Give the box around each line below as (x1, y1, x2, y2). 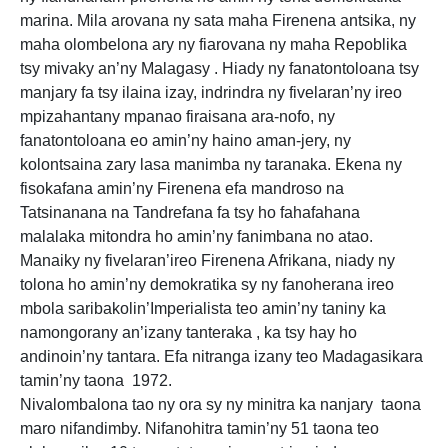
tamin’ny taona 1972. (20, 372, 172, 389)
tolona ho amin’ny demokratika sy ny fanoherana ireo (20, 276, 394, 293)
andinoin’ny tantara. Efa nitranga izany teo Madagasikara (20, 348, 423, 365)
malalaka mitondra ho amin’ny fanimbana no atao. (20, 228, 373, 245)
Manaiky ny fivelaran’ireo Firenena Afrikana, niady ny (20, 252, 395, 269)
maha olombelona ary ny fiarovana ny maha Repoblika (20, 36, 407, 53)
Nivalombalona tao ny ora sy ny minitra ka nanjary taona (20, 396, 421, 413)
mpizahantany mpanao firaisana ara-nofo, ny (20, 108, 335, 125)
